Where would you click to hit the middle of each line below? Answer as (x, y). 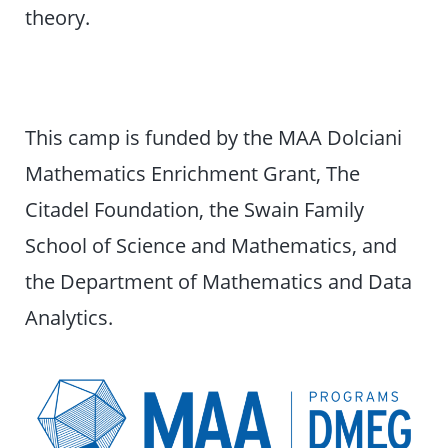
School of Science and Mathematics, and (211, 245)
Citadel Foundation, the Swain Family (195, 209)
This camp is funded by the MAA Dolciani (214, 137)
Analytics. (69, 317)
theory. (58, 17)
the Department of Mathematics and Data (219, 281)
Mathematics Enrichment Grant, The (193, 173)
